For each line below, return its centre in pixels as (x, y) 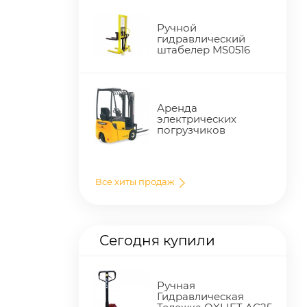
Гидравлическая (201, 296)
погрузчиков (192, 130)
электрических (197, 119)
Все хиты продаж (136, 181)
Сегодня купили (157, 240)
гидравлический (201, 38)
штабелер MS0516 (204, 49)
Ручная (176, 285)
